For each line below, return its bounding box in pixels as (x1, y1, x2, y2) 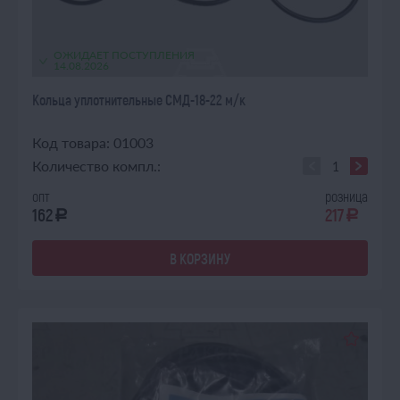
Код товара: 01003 (32, 134, 154, 151)
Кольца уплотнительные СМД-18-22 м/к (32, 91, 246, 108)
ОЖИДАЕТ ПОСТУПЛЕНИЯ (54, 48, 195, 62)
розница (325, 187, 368, 204)
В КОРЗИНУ (170, 249, 230, 267)
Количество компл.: (32, 157, 161, 174)
